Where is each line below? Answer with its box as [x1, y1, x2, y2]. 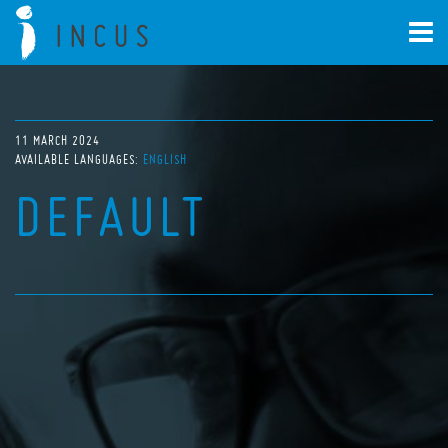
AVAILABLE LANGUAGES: [15, 152, 143, 167]
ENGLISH [143, 152, 187, 167]
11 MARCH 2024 [15, 133, 100, 148]
